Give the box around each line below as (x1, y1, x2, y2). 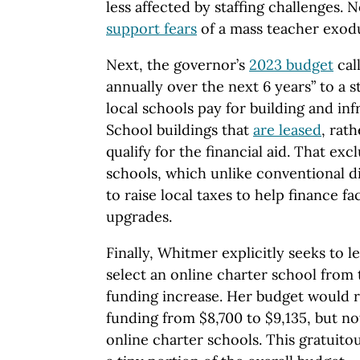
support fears (106, 19, 197, 39)
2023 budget (249, 55, 333, 75)
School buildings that (106, 121, 253, 140)
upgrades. (106, 207, 172, 227)
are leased (253, 121, 321, 140)
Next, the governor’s (106, 55, 249, 75)
